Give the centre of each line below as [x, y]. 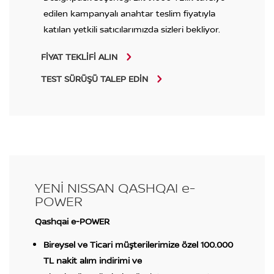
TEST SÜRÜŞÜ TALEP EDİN [94, 79]
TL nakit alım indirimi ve [94, 261]
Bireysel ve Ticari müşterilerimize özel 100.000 [138, 245]
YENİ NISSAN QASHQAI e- [115, 188]
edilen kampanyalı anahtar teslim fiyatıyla [129, 13]
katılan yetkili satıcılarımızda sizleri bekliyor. [131, 29]
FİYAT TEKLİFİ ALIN [79, 56]
